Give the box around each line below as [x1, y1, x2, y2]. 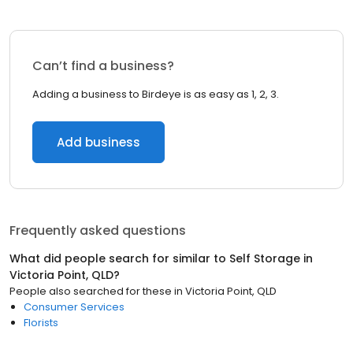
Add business [57, 134, 140, 150]
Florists [24, 315, 58, 330]
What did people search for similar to [9, 251, 229, 266]
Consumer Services [24, 299, 124, 314]
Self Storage [229, 251, 300, 266]
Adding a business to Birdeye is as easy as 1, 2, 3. [32, 87, 279, 102]
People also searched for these [9, 284, 172, 299]
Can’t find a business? [32, 57, 174, 75]
